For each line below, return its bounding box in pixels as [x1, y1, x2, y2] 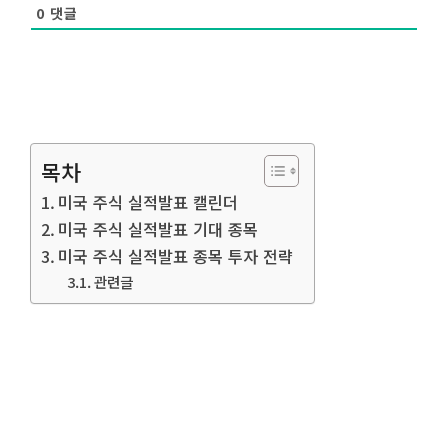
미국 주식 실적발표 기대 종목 [58, 217, 259, 242]
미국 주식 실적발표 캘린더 [58, 190, 239, 215]
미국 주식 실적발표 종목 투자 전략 [58, 244, 294, 269]
